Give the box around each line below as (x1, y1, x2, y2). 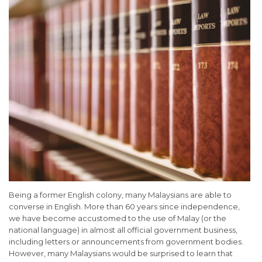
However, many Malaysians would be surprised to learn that (9, 249, 233, 258)
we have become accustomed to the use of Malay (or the (9, 213, 226, 223)
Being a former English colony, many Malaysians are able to (9, 190, 232, 200)
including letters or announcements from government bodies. (9, 237, 243, 247)
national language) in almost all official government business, (9, 225, 237, 235)
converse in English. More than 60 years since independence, (9, 202, 240, 212)
